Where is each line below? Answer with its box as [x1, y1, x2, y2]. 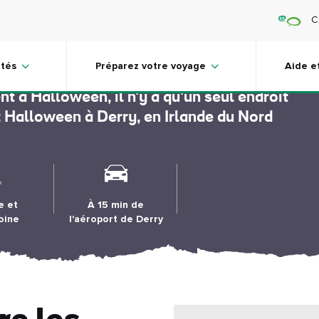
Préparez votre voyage [95, 61, 206, 71]
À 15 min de [88, 200, 145, 210]
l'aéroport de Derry [68, 214, 163, 224]
